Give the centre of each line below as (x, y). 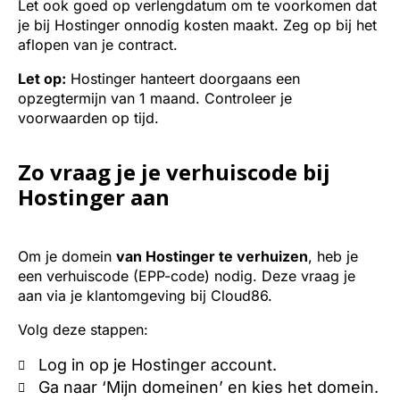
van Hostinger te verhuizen (212, 256)
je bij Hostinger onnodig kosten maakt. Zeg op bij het (197, 25)
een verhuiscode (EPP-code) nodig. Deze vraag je (187, 276)
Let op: (42, 79)
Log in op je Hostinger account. (157, 365)
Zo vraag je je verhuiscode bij (174, 172)
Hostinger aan (94, 197)
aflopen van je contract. (98, 45)
